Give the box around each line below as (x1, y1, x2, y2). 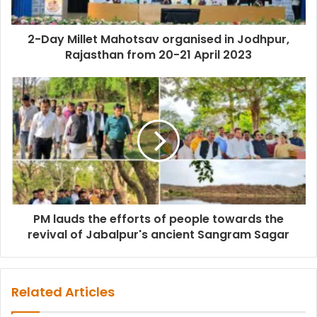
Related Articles (11, 283, 115, 301)
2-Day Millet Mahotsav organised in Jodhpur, (28, 31, 289, 48)
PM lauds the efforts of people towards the (33, 211, 284, 228)
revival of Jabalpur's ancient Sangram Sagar (28, 226, 289, 243)
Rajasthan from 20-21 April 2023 (65, 47, 252, 64)
